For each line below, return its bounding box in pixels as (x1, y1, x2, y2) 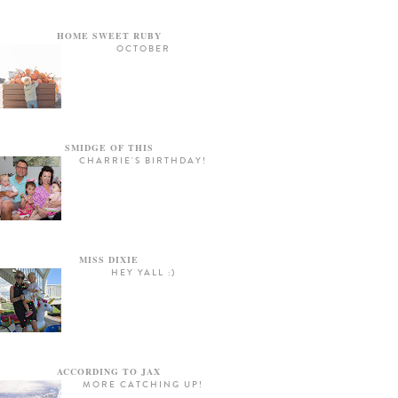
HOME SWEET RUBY (56, 29, 162, 43)
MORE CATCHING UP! (83, 378, 204, 392)
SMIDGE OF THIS (64, 141, 154, 155)
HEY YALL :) (110, 267, 176, 280)
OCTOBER (115, 43, 171, 56)
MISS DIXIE (79, 253, 139, 267)
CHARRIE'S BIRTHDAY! (79, 155, 208, 168)
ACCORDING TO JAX (57, 365, 162, 378)
